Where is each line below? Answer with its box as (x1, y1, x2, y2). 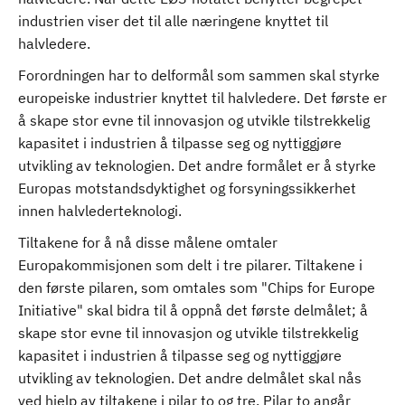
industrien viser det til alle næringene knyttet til (18, 12, 328, 30)
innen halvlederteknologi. (18, 202, 185, 220)
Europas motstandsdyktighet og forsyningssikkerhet (18, 179, 356, 197)
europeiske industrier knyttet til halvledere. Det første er (18, 89, 387, 107)
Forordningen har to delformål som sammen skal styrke (18, 66, 380, 84)
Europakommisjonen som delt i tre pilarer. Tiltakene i (18, 256, 363, 274)
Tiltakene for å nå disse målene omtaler (18, 233, 278, 251)
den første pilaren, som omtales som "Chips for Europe (18, 278, 375, 297)
